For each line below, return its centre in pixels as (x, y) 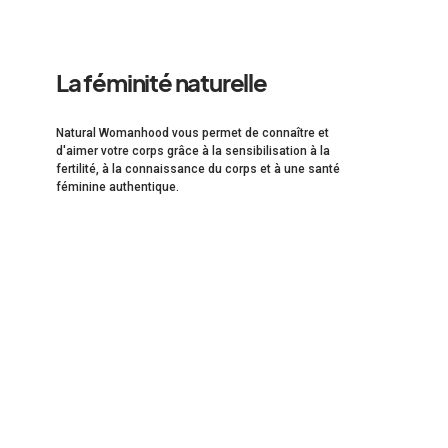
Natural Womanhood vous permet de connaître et (192, 133)
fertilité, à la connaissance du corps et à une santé (198, 169)
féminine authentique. (117, 187)
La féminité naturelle (161, 82)
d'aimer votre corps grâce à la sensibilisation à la (193, 151)
